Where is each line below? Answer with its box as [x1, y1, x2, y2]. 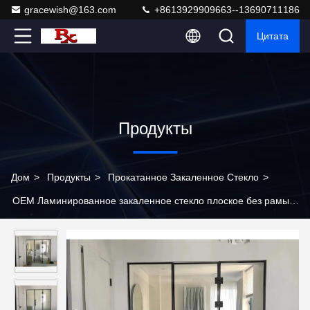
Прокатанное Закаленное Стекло [108, 172, 259, 183]
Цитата [257, 30, 289, 42]
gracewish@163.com [24, 4, 116, 15]
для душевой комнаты [11, 219, 111, 230]
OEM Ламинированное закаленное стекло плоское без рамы [12, 195, 289, 206]
